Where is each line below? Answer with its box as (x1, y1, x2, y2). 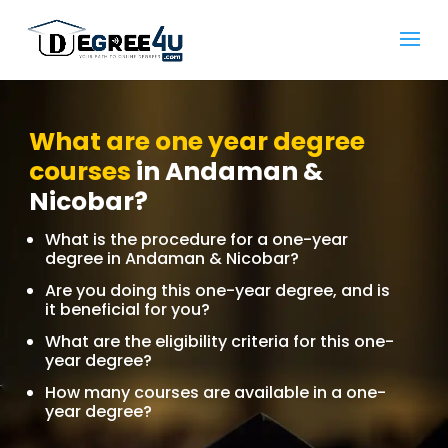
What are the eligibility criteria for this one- (44, 330, 394, 353)
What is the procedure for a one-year (44, 228, 348, 251)
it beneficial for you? (44, 298, 210, 321)
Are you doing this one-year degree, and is (44, 279, 390, 302)
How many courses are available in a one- (44, 381, 386, 404)
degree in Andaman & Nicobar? (44, 247, 299, 270)
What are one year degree (28, 124, 365, 159)
